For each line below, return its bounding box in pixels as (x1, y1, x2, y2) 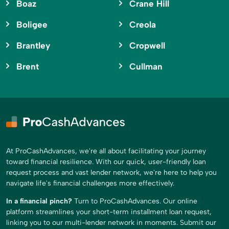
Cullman (129, 61, 163, 72)
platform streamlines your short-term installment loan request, (6, 208, 212, 217)
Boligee (16, 19, 48, 30)
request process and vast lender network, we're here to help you (6, 168, 217, 177)
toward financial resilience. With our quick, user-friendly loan (6, 157, 206, 167)
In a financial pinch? (6, 197, 72, 206)
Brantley (16, 40, 50, 51)
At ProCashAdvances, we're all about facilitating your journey (6, 147, 206, 156)
